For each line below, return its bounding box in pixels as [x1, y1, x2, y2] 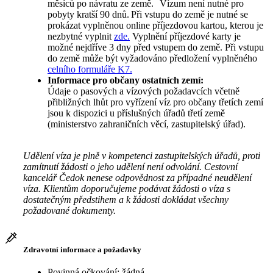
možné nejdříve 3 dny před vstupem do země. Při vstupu [48, 42, 264, 53]
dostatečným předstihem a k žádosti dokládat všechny [23, 194, 229, 205]
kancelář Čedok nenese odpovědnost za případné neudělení [23, 172, 252, 183]
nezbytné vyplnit [48, 31, 114, 42]
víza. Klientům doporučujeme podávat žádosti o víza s [23, 183, 230, 194]
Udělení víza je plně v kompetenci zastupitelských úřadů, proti [23, 151, 260, 161]
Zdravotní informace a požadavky [23, 244, 141, 254]
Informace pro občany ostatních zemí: [48, 75, 204, 86]
